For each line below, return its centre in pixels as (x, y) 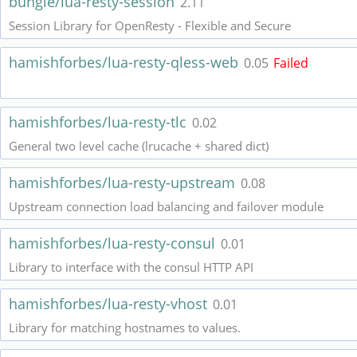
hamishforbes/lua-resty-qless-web (126, 62)
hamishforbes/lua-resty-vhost (110, 304)
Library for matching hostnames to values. (125, 328)
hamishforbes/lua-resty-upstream (124, 182)
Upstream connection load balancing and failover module (166, 206)
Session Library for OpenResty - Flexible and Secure (150, 25)
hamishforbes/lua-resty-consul (114, 243)
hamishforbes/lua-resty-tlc (100, 122)
